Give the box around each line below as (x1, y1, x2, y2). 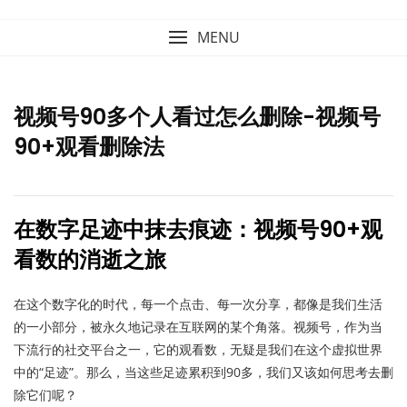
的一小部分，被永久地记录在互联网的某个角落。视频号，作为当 (14, 318, 382, 335)
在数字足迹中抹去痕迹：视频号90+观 (14, 214, 382, 244)
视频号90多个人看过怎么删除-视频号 (14, 102, 381, 132)
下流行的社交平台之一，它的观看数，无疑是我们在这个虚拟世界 (14, 341, 382, 358)
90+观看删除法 (14, 132, 164, 162)
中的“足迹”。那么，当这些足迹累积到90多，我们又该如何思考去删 (14, 363, 393, 381)
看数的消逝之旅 (14, 244, 166, 274)
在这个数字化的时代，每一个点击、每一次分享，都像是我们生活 (14, 295, 382, 313)
